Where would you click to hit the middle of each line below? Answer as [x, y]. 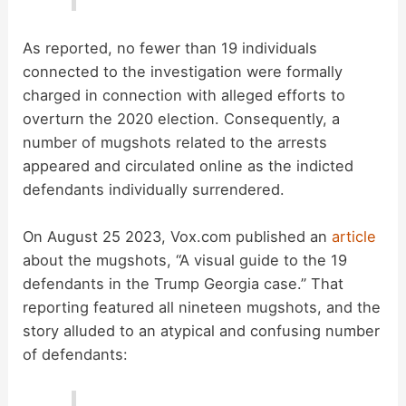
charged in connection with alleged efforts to [184, 95]
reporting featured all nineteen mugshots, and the [202, 307]
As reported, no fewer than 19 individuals [170, 48]
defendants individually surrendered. [154, 189]
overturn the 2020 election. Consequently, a [182, 118]
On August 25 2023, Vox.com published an [178, 236]
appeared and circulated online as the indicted [188, 165]
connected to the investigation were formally [183, 71]
